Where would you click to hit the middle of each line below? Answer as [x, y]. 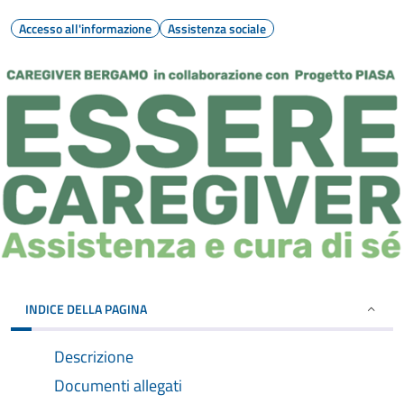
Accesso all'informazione [85, 28]
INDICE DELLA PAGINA [86, 309]
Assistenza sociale [217, 28]
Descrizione [94, 357]
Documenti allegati [118, 386]
